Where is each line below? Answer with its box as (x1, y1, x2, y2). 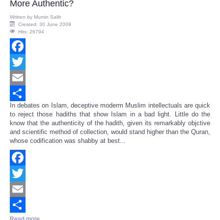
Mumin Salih (34, 14, 61, 20)
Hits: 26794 (18, 29, 44, 35)
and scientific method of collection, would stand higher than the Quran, (10, 128, 210, 136)
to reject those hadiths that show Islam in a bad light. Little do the (10, 110, 210, 118)
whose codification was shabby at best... (10, 137, 126, 145)
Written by (10, 14, 34, 20)
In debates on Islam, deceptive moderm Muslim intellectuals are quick (10, 102, 210, 110)
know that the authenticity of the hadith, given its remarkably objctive (10, 119, 210, 127)
